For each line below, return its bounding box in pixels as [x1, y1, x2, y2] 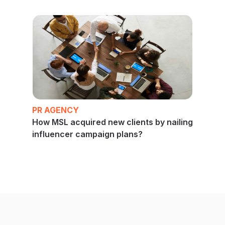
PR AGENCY [32, 104, 79, 115]
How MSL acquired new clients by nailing [32, 117, 193, 127]
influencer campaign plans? [32, 129, 143, 139]
